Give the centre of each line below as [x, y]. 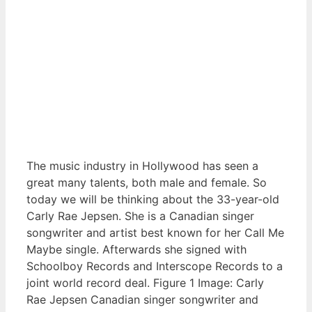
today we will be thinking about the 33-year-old [153, 200]
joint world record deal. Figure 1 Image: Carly [145, 283]
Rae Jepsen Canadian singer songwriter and [142, 300]
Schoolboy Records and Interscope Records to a [155, 266]
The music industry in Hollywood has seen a [142, 166]
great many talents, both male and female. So [147, 183]
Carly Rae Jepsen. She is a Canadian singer [140, 216]
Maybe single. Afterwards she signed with [136, 250]
